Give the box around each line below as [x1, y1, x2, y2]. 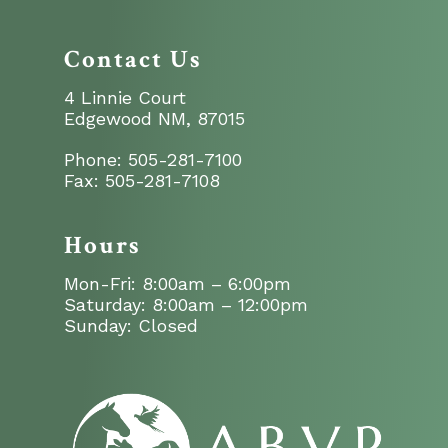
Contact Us [64, 43, 202, 76]
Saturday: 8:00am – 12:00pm [64, 294, 308, 315]
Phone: [64, 149, 128, 170]
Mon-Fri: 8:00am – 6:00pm [64, 273, 291, 294]
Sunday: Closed [64, 315, 198, 336]
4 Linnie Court [64, 87, 186, 108]
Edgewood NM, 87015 [64, 108, 245, 129]
